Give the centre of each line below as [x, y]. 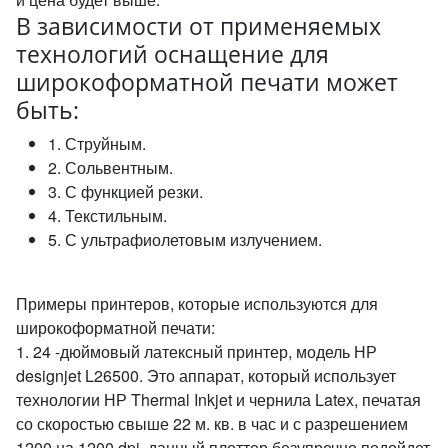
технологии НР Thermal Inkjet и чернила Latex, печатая [218, 399]
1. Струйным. [97, 143]
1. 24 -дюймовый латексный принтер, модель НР [196, 351]
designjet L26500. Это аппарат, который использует [206, 375]
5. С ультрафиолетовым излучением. [185, 239]
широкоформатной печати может [207, 82]
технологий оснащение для [172, 54]
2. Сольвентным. [110, 167]
